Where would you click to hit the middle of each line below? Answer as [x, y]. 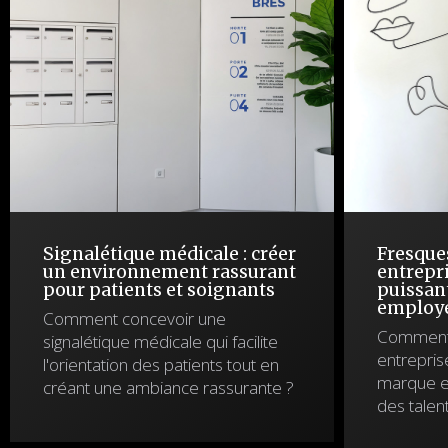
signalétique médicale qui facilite [160, 341]
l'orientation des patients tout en [161, 364]
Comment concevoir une [134, 318]
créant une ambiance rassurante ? [168, 387]
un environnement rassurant [169, 272]
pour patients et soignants [159, 290]
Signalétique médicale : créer [169, 254]
